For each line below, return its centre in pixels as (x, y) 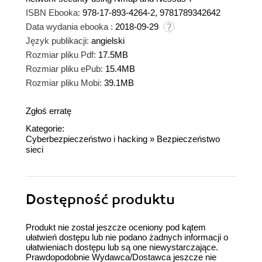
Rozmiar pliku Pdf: (61, 55)
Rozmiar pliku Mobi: (64, 83)
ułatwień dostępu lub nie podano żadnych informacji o (127, 237)
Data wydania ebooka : (69, 27)
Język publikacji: (57, 41)
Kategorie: (45, 129)
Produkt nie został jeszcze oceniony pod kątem (116, 227)
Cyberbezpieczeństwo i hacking (87, 139)
